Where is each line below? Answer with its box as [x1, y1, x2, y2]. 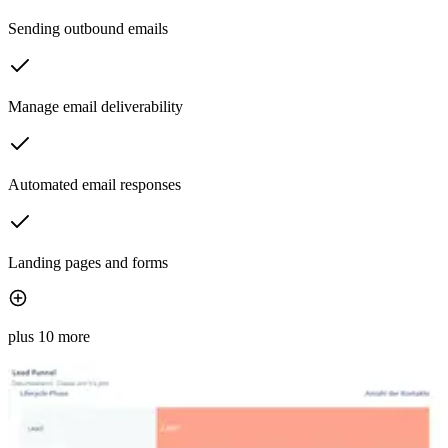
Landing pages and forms [8, 254, 168, 272]
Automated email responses [8, 176, 181, 194]
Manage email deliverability [8, 98, 183, 116]
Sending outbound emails [8, 20, 168, 38]
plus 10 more [8, 328, 90, 346]
